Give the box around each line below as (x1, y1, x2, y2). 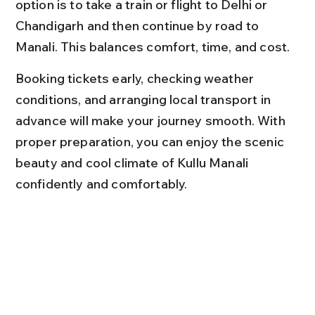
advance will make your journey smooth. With (15, 112, 288, 129)
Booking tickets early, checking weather (15, 70, 257, 86)
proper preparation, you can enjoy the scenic (15, 133, 288, 150)
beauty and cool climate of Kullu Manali (15, 154, 252, 171)
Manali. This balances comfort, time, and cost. (15, 38, 290, 55)
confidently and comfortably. (15, 175, 188, 192)
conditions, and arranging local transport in (15, 91, 274, 108)
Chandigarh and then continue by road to (15, 17, 262, 34)
